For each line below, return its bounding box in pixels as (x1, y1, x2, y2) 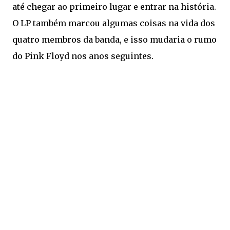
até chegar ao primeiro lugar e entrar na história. (12, 2, 216, 12)
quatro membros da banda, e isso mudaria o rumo (12, 34, 217, 45)
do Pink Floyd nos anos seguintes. (12, 51, 154, 61)
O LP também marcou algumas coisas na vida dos (12, 18, 215, 28)
